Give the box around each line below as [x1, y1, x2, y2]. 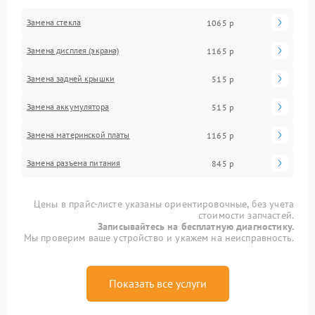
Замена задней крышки [27, 73, 115, 84]
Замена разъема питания [27, 157, 121, 169]
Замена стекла [27, 17, 81, 28]
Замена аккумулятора [27, 101, 109, 112]
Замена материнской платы [27, 129, 130, 141]
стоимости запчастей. [198, 209, 294, 222]
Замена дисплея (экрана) [27, 45, 120, 56]
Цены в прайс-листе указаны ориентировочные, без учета [34, 198, 294, 211]
